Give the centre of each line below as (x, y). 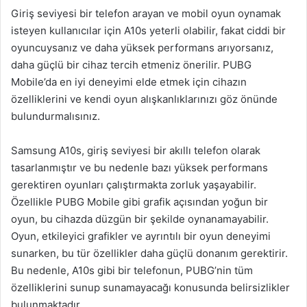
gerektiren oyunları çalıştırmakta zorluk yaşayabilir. (134, 185)
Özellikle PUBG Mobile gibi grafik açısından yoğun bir (139, 202)
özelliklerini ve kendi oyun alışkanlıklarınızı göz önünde (144, 99)
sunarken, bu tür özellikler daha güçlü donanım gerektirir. (149, 253)
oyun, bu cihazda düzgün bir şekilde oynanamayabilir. (140, 219)
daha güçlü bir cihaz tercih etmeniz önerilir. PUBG (131, 65)
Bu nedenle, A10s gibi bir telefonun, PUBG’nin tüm (132, 270)
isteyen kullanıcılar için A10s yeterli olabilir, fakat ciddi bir (148, 30)
